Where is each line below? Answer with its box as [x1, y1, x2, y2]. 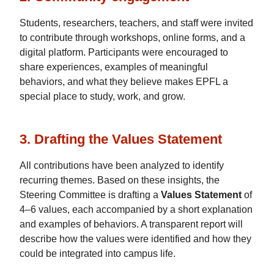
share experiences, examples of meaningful [20, 61, 208, 73]
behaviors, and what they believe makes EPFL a [20, 76, 228, 87]
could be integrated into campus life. [20, 248, 176, 259]
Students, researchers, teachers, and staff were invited [20, 17, 253, 29]
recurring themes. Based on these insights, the [20, 174, 220, 186]
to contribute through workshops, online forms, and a [20, 32, 245, 43]
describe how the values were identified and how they [20, 233, 251, 245]
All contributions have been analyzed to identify [20, 160, 224, 171]
